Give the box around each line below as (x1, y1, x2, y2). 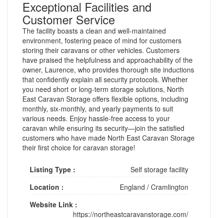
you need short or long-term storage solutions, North (22, 84, 184, 94)
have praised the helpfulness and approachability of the (22, 54, 193, 65)
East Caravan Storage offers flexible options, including (22, 93, 188, 104)
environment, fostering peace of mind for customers (22, 35, 182, 45)
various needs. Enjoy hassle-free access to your (22, 113, 170, 123)
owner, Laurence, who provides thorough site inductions (22, 64, 194, 74)
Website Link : (30, 199, 77, 209)
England (120, 182, 145, 192)
